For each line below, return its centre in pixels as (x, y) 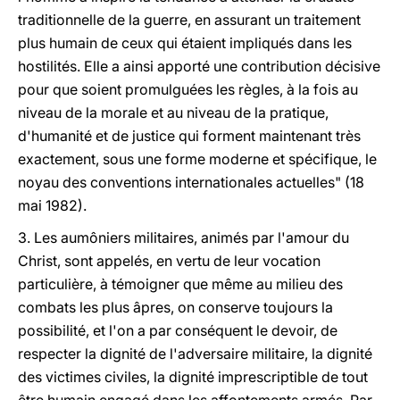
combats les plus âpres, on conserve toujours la (175, 307)
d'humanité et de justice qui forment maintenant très (189, 136)
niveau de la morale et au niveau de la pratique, (173, 112)
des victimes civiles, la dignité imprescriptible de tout (193, 377)
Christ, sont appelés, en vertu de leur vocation (169, 261)
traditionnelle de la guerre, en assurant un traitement (189, 20)
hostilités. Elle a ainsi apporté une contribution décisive (199, 66)
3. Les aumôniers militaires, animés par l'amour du (183, 237)
